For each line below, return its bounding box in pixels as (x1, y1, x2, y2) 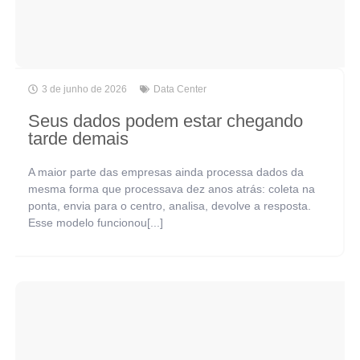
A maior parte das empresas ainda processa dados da (27, 165, 304, 178)
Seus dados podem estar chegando (27, 110, 303, 131)
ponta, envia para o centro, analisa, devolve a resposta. (27, 198, 311, 212)
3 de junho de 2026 (41, 83, 127, 95)
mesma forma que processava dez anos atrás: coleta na (27, 182, 315, 195)
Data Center (153, 83, 207, 95)
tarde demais (27, 128, 129, 149)
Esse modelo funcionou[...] (27, 215, 163, 229)
